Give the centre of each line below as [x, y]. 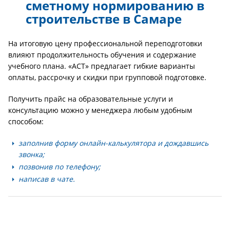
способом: [26, 121]
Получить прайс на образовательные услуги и [91, 99]
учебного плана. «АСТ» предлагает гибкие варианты [102, 66]
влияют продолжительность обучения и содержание [102, 55]
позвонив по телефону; [60, 167]
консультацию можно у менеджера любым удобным [100, 110]
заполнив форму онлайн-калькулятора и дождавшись [113, 143]
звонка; [32, 154]
